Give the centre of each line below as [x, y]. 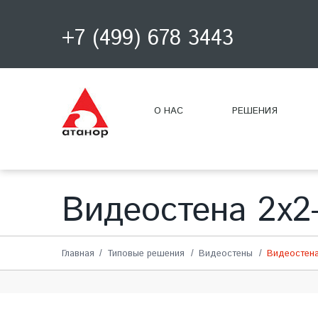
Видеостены [226, 254]
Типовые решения [146, 254]
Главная [78, 254]
